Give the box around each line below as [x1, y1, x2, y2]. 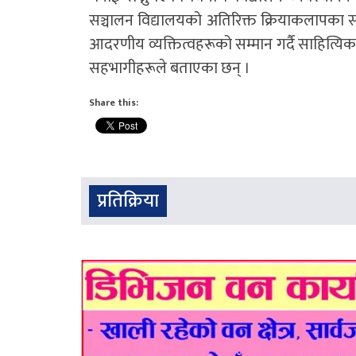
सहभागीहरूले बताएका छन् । [89, 54, 250, 82]
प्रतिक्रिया [97, 184, 159, 217]
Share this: [89, 94, 138, 110]
